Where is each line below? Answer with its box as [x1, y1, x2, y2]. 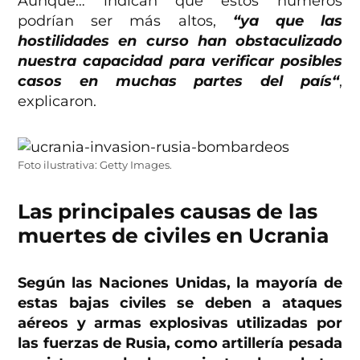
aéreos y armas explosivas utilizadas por [18, 314, 342, 333]
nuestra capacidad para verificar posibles [18, 52, 342, 71]
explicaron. [18, 92, 97, 111]
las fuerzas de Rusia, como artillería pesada [18, 334, 342, 353]
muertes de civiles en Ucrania [18, 223, 329, 248]
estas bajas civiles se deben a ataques [18, 294, 342, 313]
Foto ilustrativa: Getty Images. [18, 159, 173, 172]
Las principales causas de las [18, 199, 318, 224]
